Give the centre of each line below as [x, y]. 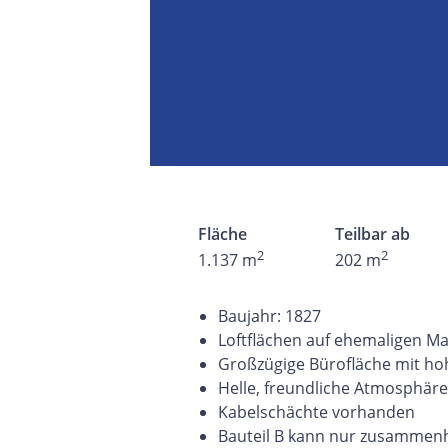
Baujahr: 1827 [269, 316]
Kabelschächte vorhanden [316, 412]
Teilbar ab [372, 234]
